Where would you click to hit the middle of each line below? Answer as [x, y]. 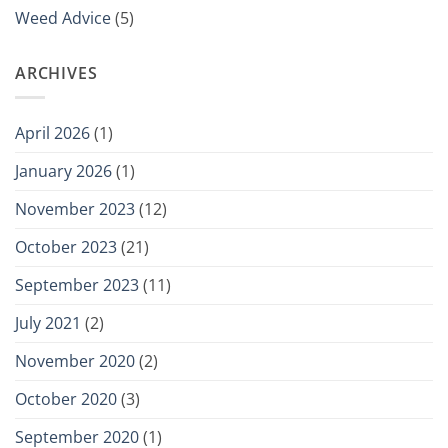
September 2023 [77, 285]
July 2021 [48, 323]
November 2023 [75, 209]
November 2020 [75, 361]
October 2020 [66, 399]
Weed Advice [63, 17]
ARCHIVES [56, 72]
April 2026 [52, 133]
